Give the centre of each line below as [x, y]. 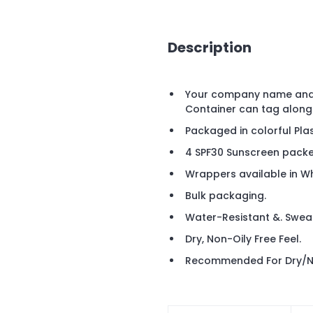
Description [210, 47]
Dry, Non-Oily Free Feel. [243, 239]
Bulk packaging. [226, 196]
